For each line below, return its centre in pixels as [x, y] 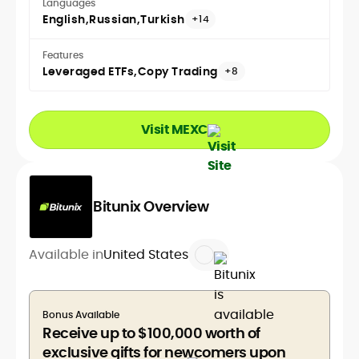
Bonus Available [81, 314]
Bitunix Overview [151, 206]
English [64, 19]
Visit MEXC [174, 129]
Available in [66, 254]
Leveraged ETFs [88, 71]
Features [63, 54]
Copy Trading [177, 71]
